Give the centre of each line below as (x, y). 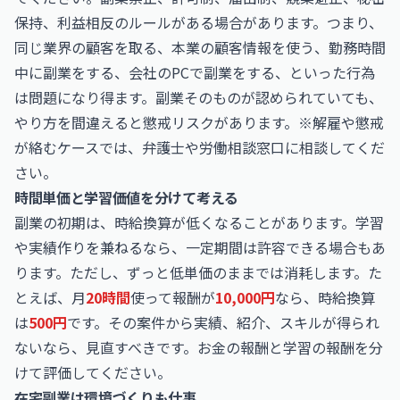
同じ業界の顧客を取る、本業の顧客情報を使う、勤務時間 (200, 47)
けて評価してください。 (93, 372)
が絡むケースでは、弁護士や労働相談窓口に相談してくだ (200, 147)
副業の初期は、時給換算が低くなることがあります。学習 (199, 222)
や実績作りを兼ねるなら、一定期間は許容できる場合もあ (200, 247)
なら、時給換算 (325, 297)
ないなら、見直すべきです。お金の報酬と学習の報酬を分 (199, 347)
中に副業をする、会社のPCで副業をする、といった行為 (195, 72)
